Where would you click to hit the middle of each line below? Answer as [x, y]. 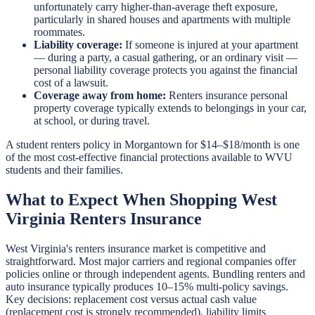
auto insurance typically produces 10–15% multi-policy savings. [147, 287]
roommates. [59, 32]
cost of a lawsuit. [71, 83]
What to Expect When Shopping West [141, 200]
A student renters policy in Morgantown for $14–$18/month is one [153, 145]
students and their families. [64, 170]
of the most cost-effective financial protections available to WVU [149, 157]
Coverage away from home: [100, 96]
